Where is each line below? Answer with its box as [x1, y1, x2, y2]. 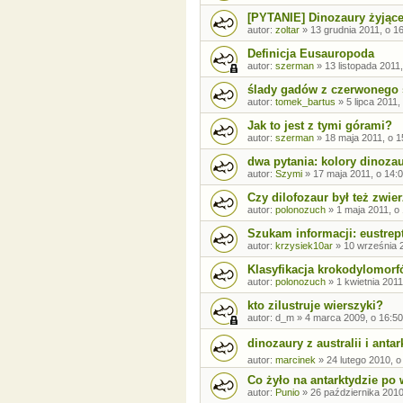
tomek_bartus [275, 96, 336, 108]
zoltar [275, 24, 300, 36]
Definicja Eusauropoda [247, 47, 374, 61]
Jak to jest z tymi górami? [247, 119, 392, 133]
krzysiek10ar [275, 240, 333, 252]
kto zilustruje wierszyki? [247, 299, 383, 313]
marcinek [275, 354, 316, 366]
